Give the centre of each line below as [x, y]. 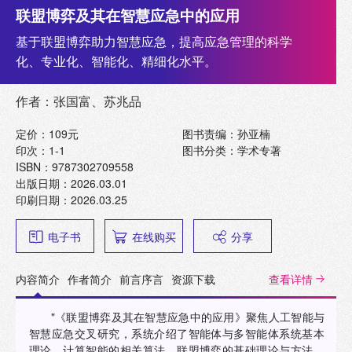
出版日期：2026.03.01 [71, 183]
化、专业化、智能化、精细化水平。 [116, 61]
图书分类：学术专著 [232, 150]
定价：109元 [47, 134]
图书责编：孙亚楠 [227, 134]
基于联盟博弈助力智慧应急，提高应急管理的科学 [154, 42]
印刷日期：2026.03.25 [71, 200]
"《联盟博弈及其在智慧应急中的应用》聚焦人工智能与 [187, 317]
